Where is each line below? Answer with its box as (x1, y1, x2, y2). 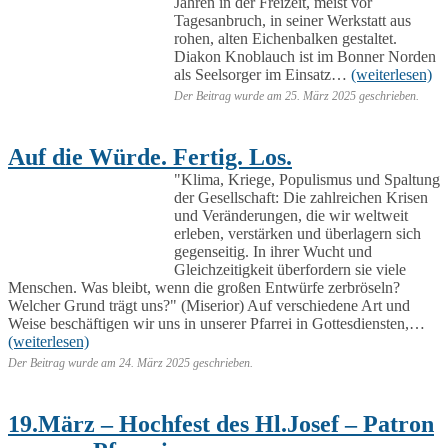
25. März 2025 (285, 88, 356, 103)
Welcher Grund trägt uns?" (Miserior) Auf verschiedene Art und (8, 296, 410, 314)
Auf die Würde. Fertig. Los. (8, 143, 292, 170)
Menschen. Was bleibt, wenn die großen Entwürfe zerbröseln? (8, 278, 400, 296)
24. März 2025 (119, 355, 190, 370)
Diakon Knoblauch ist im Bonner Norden (174, 47, 436, 65)
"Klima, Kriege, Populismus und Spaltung (174, 170, 440, 188)
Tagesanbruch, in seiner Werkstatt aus (174, 11, 411, 29)
